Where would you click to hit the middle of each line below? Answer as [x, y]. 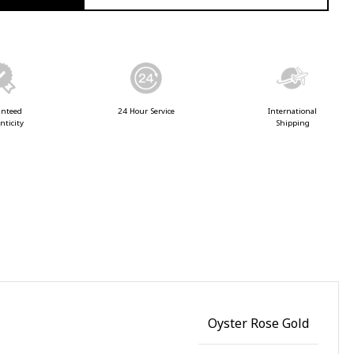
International [293, 111]
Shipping [292, 123]
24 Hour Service [147, 111]
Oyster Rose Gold [258, 323]
